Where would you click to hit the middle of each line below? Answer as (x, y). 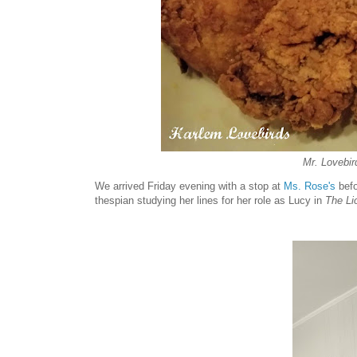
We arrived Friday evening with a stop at (189, 186)
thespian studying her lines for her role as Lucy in (210, 200)
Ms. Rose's (310, 186)
